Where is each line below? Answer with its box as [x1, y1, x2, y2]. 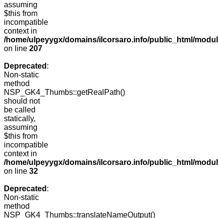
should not [4, 97, 40, 106]
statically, [4, 114, 36, 123]
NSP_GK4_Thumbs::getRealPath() [4, 88, 125, 97]
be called [4, 106, 36, 114]
